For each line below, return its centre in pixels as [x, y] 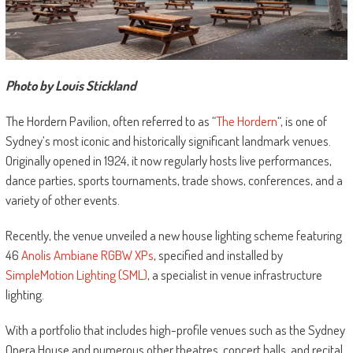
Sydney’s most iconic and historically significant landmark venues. [168, 141]
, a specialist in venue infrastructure [234, 275]
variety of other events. [62, 200]
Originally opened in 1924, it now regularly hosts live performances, [168, 161]
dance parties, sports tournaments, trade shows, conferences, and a [174, 180]
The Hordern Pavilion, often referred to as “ [110, 121]
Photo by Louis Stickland [71, 86]
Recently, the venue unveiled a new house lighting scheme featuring [173, 236]
